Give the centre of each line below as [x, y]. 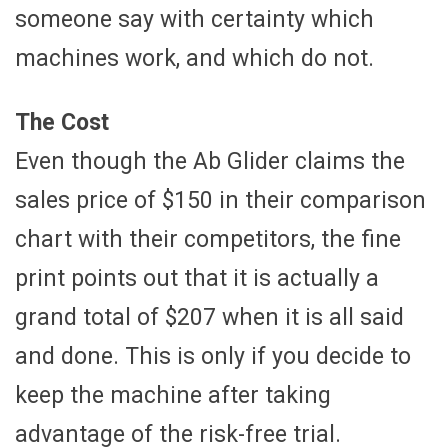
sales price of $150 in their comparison [220, 200]
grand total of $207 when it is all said [209, 317]
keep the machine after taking [173, 395]
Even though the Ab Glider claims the [210, 161]
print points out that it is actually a [197, 278]
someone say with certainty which [194, 19]
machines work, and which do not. [194, 58]
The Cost [62, 122]
